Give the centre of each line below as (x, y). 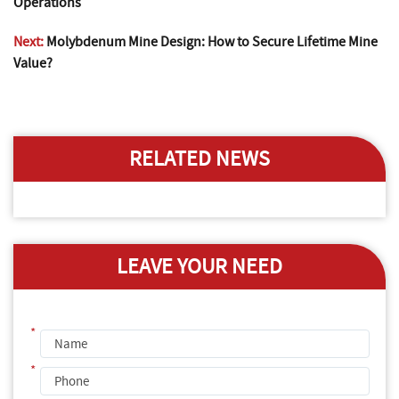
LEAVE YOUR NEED (199, 267)
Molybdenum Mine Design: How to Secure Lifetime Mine (212, 42)
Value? (33, 64)
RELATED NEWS (199, 159)
